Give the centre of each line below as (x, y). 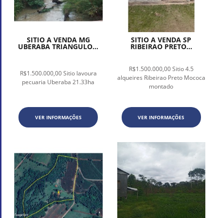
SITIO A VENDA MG (58, 40)
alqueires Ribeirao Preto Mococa (161, 78)
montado (161, 87)
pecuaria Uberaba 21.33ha (58, 82)
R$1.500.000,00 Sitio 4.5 (161, 69)
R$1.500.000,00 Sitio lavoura (58, 73)
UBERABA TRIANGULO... (58, 47)
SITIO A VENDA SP (161, 40)
